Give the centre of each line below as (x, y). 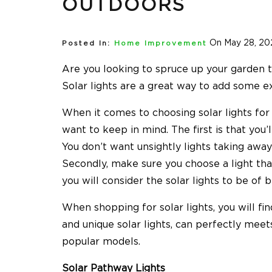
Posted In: (86, 44)
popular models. (101, 242)
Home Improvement (161, 44)
